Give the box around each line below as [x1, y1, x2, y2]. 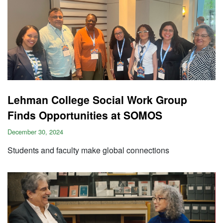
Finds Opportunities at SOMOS [7, 108, 162, 122]
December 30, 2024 [7, 127, 63, 136]
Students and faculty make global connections [7, 144, 169, 156]
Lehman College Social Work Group [7, 92, 187, 107]
